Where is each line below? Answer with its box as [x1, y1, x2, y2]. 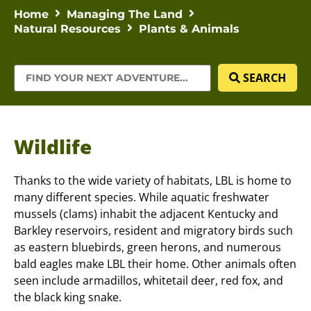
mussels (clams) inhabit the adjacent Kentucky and [14, 206, 278, 222]
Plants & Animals [139, 22, 239, 36]
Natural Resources [14, 22, 121, 36]
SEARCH [243, 70, 286, 86]
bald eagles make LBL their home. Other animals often [14, 256, 296, 272]
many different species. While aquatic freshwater [14, 190, 269, 205]
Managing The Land [67, 8, 183, 22]
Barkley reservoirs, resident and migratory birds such [14, 223, 293, 239]
